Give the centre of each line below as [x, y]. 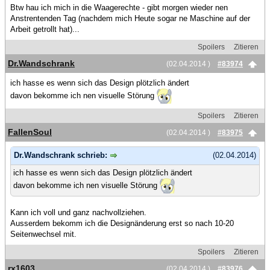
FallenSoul [30, 132]
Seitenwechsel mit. [43, 234]
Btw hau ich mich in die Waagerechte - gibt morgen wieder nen [119, 8]
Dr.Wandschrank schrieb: [62, 155]
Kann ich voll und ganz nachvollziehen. [78, 212]
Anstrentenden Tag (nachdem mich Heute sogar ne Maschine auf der [130, 19]
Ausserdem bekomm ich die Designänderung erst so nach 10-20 [122, 223]
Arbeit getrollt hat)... [45, 30]
